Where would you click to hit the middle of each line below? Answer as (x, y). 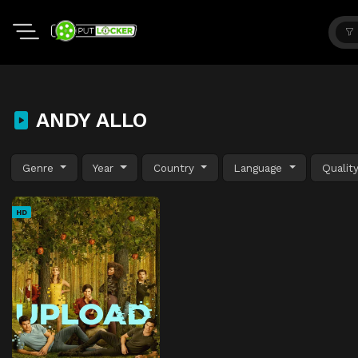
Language (260, 167)
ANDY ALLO (89, 120)
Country (175, 167)
